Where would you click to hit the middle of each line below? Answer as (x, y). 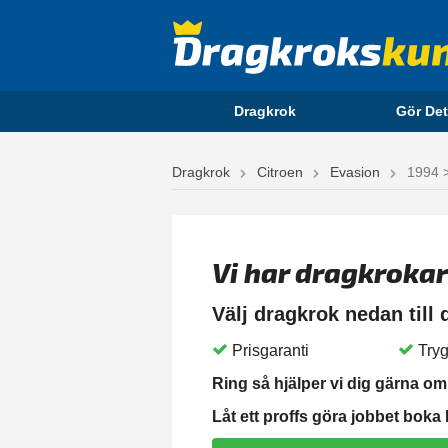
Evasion (355, 172)
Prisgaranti (270, 351)
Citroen (280, 172)
